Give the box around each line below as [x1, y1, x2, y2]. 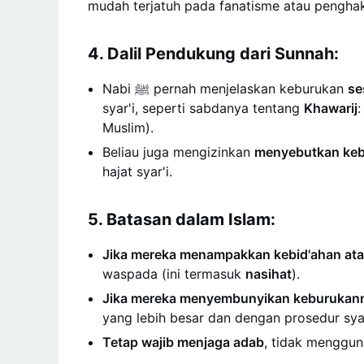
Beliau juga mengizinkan [102, 143, 254, 160]
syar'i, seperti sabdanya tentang [102, 99, 304, 116]
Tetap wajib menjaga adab [102, 333, 264, 350]
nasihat [245, 265, 292, 282]
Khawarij [304, 99, 357, 116]
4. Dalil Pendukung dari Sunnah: [88, 43, 339, 63]
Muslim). [102, 119, 154, 136]
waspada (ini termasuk [102, 265, 245, 282]
